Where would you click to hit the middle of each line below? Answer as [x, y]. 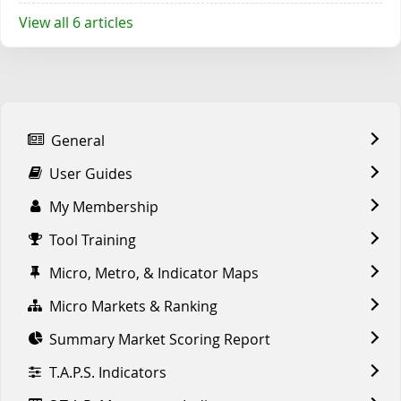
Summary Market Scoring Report [160, 339]
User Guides [91, 173]
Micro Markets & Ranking [133, 306]
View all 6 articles [76, 22]
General [78, 140]
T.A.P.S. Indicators [108, 372]
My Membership [104, 206]
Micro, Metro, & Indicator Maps [154, 273]
